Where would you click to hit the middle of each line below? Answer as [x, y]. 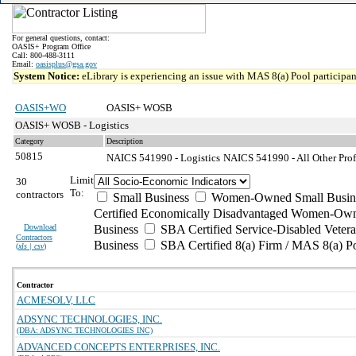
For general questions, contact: [61, 38]
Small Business [149, 197]
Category [29, 141]
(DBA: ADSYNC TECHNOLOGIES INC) [85, 330]
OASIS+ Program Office [51, 46]
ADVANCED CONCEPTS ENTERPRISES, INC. [118, 347]
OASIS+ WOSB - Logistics [72, 125]
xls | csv [31, 246]
